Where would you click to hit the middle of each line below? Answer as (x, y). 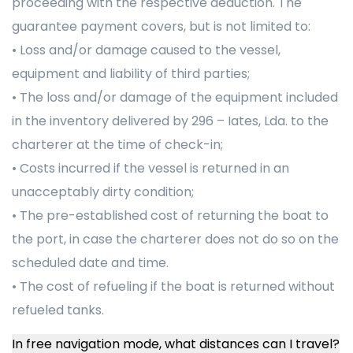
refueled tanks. (58, 310)
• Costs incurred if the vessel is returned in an (150, 168)
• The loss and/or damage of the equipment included (175, 97)
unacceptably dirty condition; (103, 192)
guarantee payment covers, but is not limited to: (161, 26)
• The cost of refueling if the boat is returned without (173, 286)
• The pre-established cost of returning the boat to (170, 216)
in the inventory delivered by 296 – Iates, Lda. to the (170, 121)
